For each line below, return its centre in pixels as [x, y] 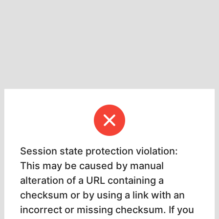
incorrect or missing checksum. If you [107, 210]
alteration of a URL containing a [92, 180]
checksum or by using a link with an [102, 195]
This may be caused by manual [92, 166]
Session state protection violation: [99, 151]
